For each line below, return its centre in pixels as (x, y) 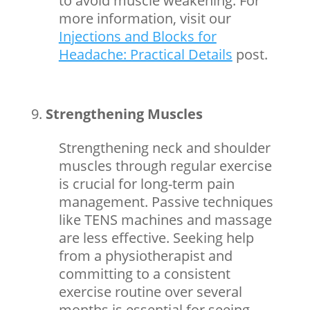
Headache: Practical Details (145, 54)
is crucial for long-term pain (146, 183)
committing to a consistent (144, 273)
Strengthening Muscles (124, 113)
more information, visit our (145, 18)
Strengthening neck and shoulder (164, 147)
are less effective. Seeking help (156, 237)
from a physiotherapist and (145, 255)
